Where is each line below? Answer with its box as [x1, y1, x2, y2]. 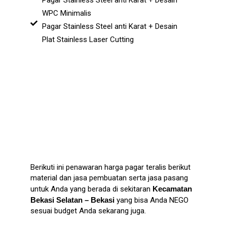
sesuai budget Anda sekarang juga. [30, 206, 146, 216]
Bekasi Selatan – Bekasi [30, 196, 115, 205]
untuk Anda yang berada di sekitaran [30, 184, 153, 194]
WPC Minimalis [42, 9, 91, 18]
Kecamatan [153, 184, 192, 194]
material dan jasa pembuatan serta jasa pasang [30, 173, 188, 183]
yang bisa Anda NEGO [115, 196, 188, 205]
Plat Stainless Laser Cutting [42, 35, 134, 45]
